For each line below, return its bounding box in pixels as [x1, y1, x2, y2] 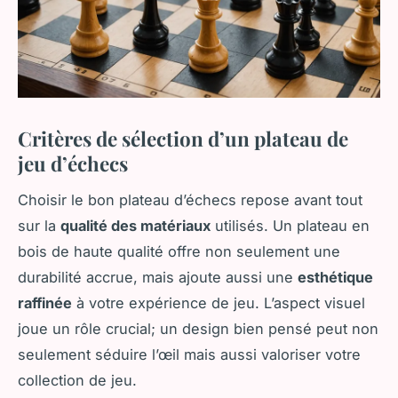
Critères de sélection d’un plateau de [18, 124, 348, 152]
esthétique [298, 267, 373, 286]
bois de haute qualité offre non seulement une [18, 242, 340, 260]
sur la [18, 216, 60, 235]
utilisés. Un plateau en [211, 216, 370, 235]
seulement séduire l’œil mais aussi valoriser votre [18, 345, 361, 363]
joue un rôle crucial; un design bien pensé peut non [18, 319, 378, 338]
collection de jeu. [18, 370, 137, 389]
